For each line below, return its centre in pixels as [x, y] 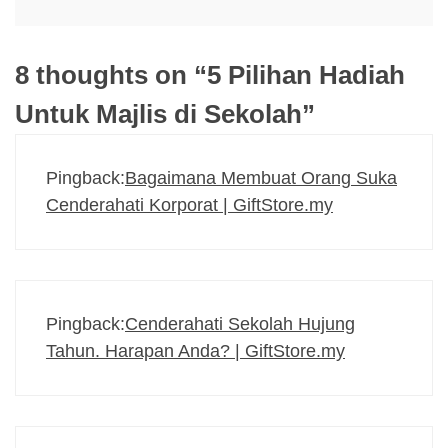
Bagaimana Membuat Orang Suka [261, 177]
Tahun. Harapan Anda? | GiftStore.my [195, 350]
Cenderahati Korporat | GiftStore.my [189, 204]
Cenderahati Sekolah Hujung [240, 323]
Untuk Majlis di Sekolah [158, 113]
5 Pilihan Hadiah [306, 74]
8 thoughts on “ [111, 74]
